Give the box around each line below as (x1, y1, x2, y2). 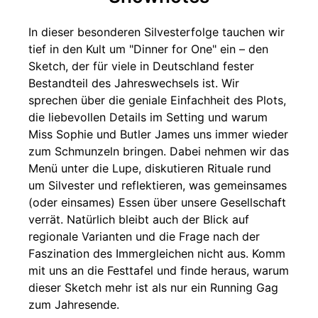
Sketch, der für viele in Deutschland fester (28, 59, 254, 73)
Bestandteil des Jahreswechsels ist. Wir (28, 76, 239, 90)
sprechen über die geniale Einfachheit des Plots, (28, 93, 286, 107)
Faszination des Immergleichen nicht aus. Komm (28, 246, 285, 261)
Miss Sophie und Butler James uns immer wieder (28, 127, 288, 141)
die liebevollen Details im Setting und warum (28, 110, 268, 124)
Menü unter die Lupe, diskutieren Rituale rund (28, 161, 271, 175)
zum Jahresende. (28, 297, 119, 312)
